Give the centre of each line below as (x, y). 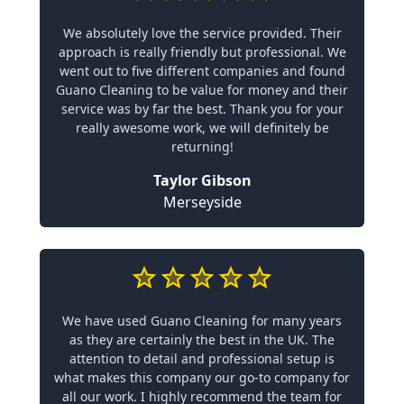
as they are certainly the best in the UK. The (202, 340)
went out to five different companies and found (202, 71)
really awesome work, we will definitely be (202, 128)
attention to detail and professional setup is (202, 358)
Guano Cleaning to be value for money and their (202, 90)
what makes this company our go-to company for (202, 377)
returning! (202, 147)
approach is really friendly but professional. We (202, 52)
